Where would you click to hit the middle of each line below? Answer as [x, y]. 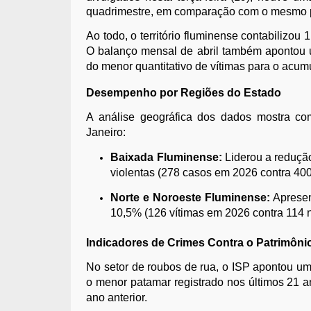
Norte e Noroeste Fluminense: [191, 197]
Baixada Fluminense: [166, 157]
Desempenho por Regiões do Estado [184, 92]
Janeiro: [106, 132]
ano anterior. [117, 297]
